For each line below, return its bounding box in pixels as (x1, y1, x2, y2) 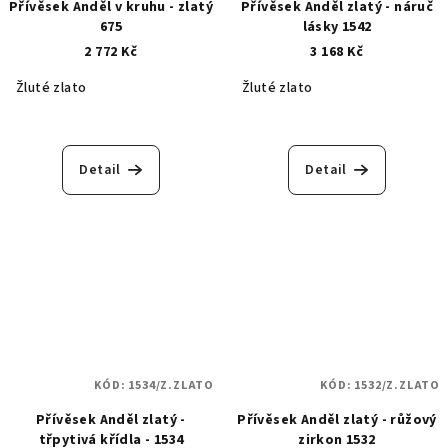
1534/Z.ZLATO (128, 376, 214, 394)
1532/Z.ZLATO (354, 376, 440, 394)
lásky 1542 (302, 16, 372, 37)
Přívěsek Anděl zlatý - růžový (237, 409, 437, 430)
